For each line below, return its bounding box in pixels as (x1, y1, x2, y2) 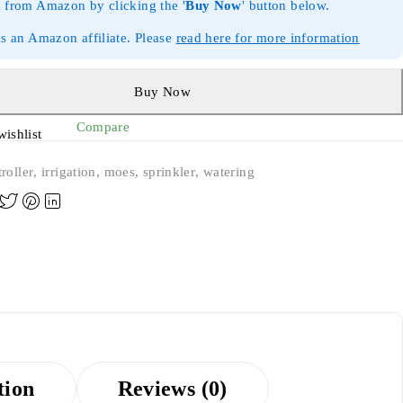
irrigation (41, 165, 96, 179)
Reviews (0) (117, 376, 228, 400)
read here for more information (175, 31, 360, 45)
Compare (76, 119, 130, 134)
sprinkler (142, 165, 196, 179)
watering (202, 165, 255, 179)
